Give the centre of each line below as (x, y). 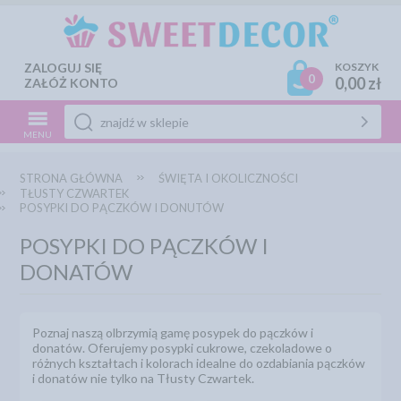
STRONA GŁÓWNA (72, 178)
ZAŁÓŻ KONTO (72, 83)
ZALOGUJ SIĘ (64, 68)
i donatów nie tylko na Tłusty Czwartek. (144, 378)
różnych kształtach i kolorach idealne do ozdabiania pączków (199, 363)
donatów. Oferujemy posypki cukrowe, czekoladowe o (183, 348)
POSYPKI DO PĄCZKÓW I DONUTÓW (122, 208)
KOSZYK (356, 67)
